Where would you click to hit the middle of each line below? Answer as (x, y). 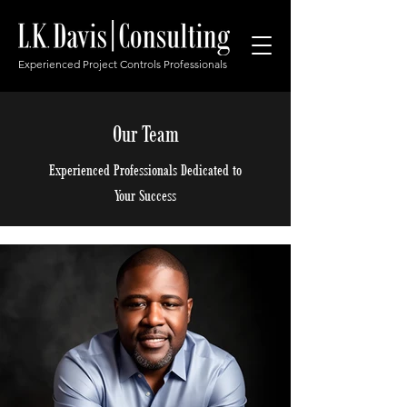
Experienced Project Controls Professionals (123, 64)
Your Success (145, 195)
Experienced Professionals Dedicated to (145, 170)
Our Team (145, 133)
